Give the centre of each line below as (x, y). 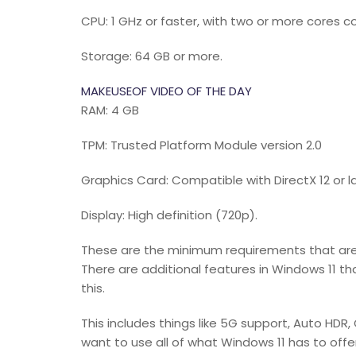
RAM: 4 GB (110, 110)
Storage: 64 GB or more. (152, 56)
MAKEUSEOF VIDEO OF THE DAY (166, 91)
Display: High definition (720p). (169, 215)
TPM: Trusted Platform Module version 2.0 (201, 145)
